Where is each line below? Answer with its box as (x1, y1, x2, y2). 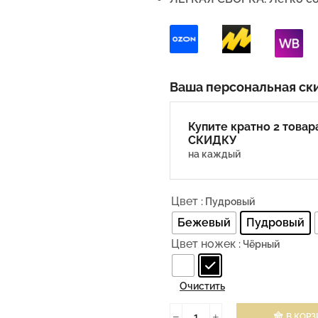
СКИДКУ (188, 133, 236, 147)
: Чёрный (238, 238, 280, 250)
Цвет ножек (171, 236, 236, 251)
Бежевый (177, 215, 231, 229)
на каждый (188, 148, 241, 160)
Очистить (180, 280, 225, 292)
